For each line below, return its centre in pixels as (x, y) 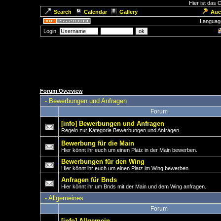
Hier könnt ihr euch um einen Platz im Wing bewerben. (125, 168)
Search (62, 12)
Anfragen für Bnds (89, 180)
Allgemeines (66, 198)
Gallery (128, 12)
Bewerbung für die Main (97, 143)
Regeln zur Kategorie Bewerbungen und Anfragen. (121, 130)
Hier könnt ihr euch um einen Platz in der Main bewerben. (129, 150)
